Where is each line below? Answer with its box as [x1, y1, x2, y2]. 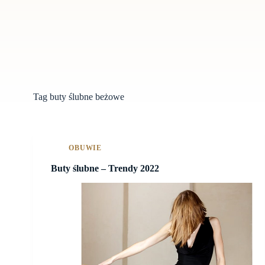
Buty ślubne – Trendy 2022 [51, 163, 159, 173]
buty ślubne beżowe [47, 92, 124, 102]
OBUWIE [69, 144, 102, 152]
